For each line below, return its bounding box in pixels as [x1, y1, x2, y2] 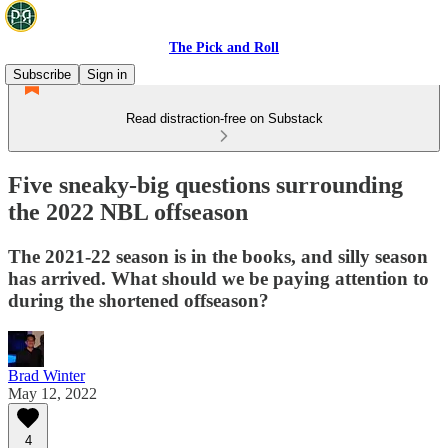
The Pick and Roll [169, 40, 279, 55]
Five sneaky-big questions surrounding [8, 171, 403, 198]
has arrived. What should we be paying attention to [8, 267, 429, 289]
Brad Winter [8, 366, 85, 384]
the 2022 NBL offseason [8, 198, 248, 225]
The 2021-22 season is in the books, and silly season [8, 245, 428, 267]
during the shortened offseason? [8, 289, 269, 311]
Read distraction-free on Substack [125, 111, 323, 126]
